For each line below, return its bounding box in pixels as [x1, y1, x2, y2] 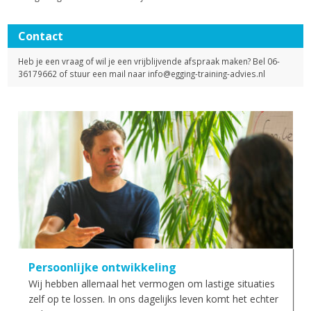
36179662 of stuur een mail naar [18, 68, 149, 80]
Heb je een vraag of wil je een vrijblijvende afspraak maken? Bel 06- [18, 56, 280, 67]
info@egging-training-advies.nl [148, 68, 266, 80]
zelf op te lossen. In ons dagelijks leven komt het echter [28, 292, 279, 306]
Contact [18, 28, 64, 44]
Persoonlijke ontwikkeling [28, 260, 177, 276]
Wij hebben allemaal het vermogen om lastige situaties [28, 277, 276, 291]
